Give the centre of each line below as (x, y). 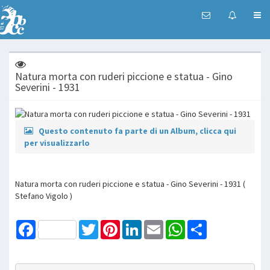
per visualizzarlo (57, 143)
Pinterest (137, 224)
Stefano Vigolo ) (44, 196)
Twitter (111, 224)
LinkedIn (156, 224)
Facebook (54, 224)
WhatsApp (203, 224)
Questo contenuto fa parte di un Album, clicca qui (137, 130)
